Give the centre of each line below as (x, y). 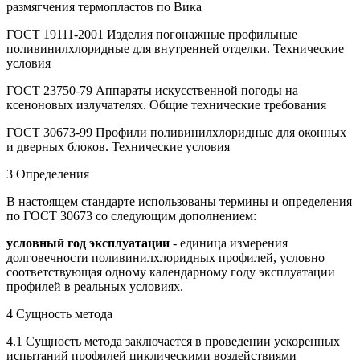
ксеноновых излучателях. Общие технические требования (166, 104)
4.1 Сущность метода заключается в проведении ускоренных (173, 341)
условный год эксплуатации (90, 243)
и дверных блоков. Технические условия (118, 146)
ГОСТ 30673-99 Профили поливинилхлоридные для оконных (176, 132)
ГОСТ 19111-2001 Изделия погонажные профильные (152, 34)
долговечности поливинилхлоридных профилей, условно (166, 257)
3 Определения (48, 174)
